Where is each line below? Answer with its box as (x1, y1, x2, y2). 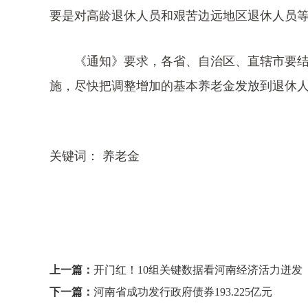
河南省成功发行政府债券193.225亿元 (93, 286, 272, 298)
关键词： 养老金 (49, 149, 140, 163)
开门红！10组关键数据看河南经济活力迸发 (93, 264, 302, 276)
